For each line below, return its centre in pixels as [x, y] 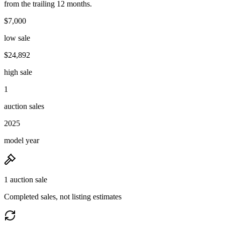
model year [22, 140]
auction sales [24, 106]
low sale [17, 38]
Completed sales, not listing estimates [63, 196]
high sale [18, 72]
